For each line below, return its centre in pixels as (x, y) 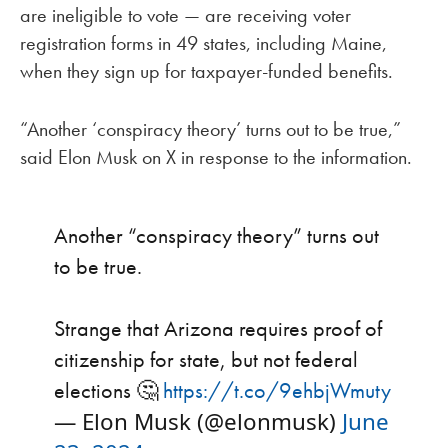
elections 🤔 (108, 390)
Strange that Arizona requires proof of (217, 328)
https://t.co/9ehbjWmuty (276, 390)
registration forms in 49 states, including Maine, (203, 42)
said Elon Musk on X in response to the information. (216, 157)
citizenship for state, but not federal (205, 359)
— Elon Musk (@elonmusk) (197, 421)
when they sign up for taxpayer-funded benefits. (206, 70)
